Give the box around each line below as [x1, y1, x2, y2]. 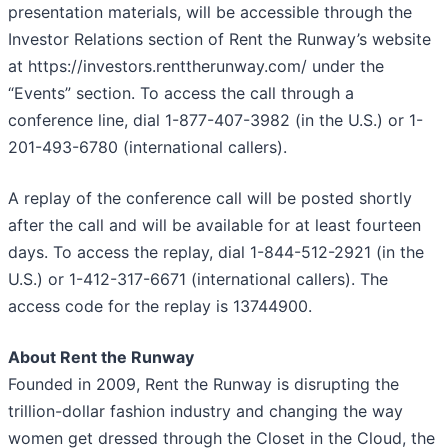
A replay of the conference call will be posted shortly [8, 188, 412, 209]
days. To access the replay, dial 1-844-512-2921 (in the [8, 242, 424, 263]
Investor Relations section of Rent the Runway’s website [8, 29, 431, 50]
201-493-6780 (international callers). [8, 137, 287, 158]
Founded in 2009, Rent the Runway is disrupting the [8, 374, 399, 395]
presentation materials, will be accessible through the [8, 2, 412, 23]
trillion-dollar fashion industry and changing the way [8, 401, 403, 422]
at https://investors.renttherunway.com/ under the [8, 56, 384, 77]
